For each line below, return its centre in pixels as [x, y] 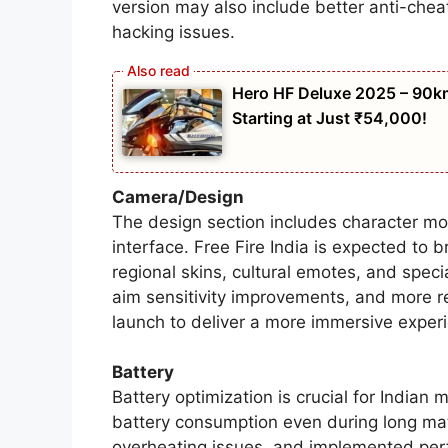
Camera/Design [178, 196]
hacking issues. [173, 32]
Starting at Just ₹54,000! [329, 117]
